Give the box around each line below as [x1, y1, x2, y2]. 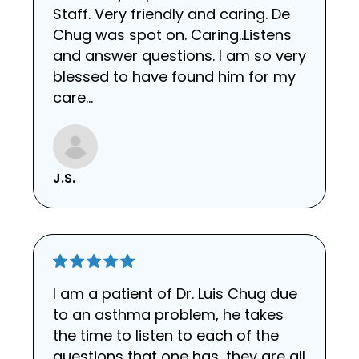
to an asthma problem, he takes [53, 305, 284, 325]
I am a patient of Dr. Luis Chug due [53, 284, 297, 305]
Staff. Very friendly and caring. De [53, 4, 290, 25]
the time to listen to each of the [53, 325, 279, 346]
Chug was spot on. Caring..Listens [53, 25, 292, 46]
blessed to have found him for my [53, 67, 296, 87]
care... [53, 87, 93, 108]
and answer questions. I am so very [53, 46, 306, 67]
